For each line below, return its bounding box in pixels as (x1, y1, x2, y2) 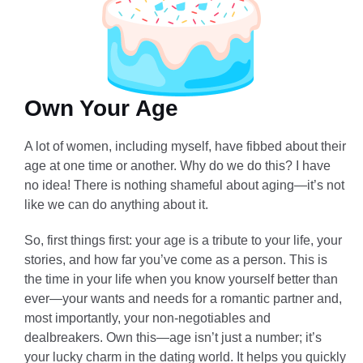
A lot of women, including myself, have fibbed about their (24, 139, 346, 153)
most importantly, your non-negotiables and (24, 310, 271, 325)
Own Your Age (24, 95, 178, 121)
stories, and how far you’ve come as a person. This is (24, 252, 327, 267)
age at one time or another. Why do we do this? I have (24, 158, 331, 173)
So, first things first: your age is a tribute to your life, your (24, 233, 342, 247)
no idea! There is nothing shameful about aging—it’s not (24, 177, 344, 192)
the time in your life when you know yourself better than (24, 271, 338, 286)
